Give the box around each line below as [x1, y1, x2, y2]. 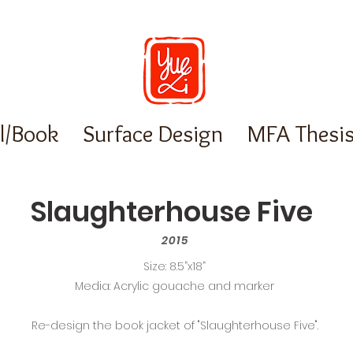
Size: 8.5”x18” [143, 258, 206, 274]
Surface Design [83, 119, 223, 148]
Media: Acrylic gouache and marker [75, 278, 274, 294]
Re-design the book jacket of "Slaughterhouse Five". [31, 318, 318, 333]
